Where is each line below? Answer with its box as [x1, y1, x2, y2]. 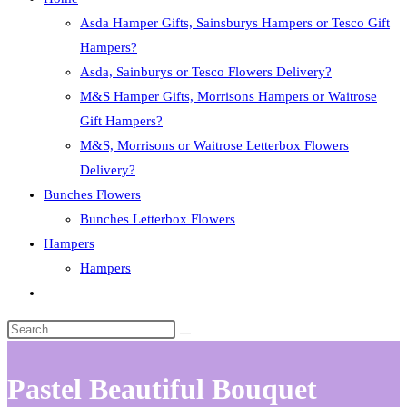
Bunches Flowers [44, 187, 141, 202]
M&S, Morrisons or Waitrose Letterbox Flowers [80, 138, 349, 153]
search [43, 333, 79, 348]
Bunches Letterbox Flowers [80, 212, 235, 226]
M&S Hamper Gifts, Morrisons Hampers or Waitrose [80, 89, 377, 104]
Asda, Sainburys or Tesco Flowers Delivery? [80, 65, 332, 79]
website [43, 309, 85, 323]
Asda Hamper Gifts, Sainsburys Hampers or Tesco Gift [80, 15, 390, 30]
